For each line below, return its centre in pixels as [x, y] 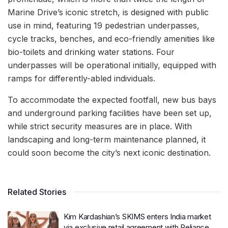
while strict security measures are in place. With [100, 126]
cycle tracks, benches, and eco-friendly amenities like [111, 39]
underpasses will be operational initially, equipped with [112, 65]
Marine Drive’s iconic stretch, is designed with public [108, 12]
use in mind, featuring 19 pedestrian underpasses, [104, 26]
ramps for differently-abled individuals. [81, 79]
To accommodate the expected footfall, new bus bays [112, 100]
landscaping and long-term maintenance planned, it [107, 140]
